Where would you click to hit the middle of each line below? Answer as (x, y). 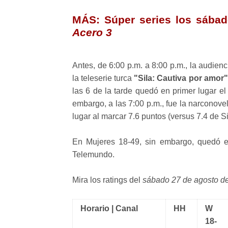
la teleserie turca (103, 78)
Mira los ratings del (107, 180)
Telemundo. (93, 154)
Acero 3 (92, 32)
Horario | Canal (109, 208)
